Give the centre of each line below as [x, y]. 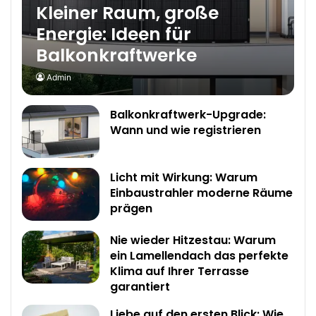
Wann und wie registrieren [186, 130]
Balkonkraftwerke [117, 55]
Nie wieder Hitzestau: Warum [193, 240]
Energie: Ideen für [114, 34]
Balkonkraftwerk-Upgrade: [188, 114]
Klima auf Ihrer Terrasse [180, 271]
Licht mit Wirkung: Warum [184, 177]
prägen [132, 208]
